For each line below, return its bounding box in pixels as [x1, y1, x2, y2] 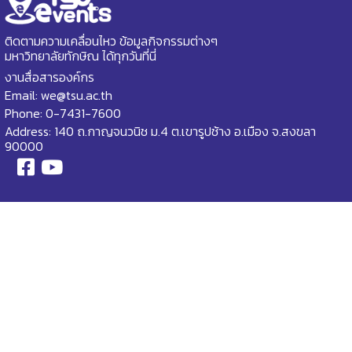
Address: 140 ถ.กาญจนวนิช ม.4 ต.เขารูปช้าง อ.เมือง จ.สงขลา [5, 121, 316, 141]
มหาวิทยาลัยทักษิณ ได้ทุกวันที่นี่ [5, 46, 156, 65]
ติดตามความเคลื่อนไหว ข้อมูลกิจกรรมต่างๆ [5, 31, 218, 50]
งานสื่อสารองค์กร [5, 67, 94, 86]
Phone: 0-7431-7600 [5, 103, 121, 123]
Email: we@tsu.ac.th [5, 85, 112, 104]
